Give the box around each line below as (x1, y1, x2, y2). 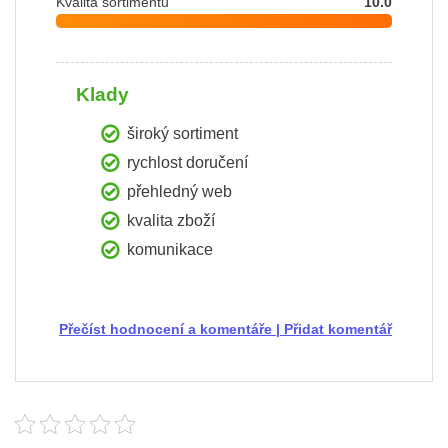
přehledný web (127, 183, 232, 200)
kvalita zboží (127, 212, 215, 229)
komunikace (127, 241, 213, 258)
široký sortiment (127, 125, 238, 142)
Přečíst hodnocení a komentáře (59, 321, 272, 337)
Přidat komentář (284, 321, 392, 337)
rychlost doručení (127, 154, 248, 171)
